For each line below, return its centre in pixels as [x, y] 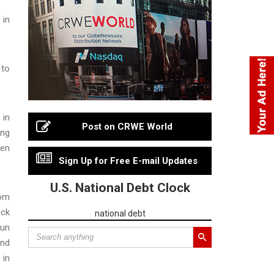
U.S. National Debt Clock [120, 187]
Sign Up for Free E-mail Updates [128, 161]
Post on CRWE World [127, 126]
